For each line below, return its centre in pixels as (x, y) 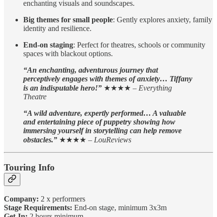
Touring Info (29, 167)
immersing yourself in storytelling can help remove (102, 130)
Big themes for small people (68, 19)
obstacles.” (41, 139)
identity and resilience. (57, 28)
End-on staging (48, 45)
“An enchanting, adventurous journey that (91, 70)
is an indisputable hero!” (62, 88)
